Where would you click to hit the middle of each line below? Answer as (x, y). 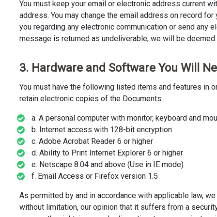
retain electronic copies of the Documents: (91, 99)
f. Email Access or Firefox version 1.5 (95, 176)
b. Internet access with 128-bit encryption (102, 130)
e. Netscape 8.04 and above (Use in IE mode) (108, 165)
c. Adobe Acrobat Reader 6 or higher (92, 141)
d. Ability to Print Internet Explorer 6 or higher (107, 153)
